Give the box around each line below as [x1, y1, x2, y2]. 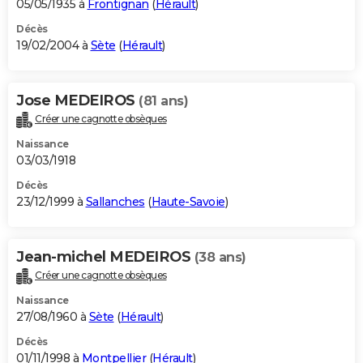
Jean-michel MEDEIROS [16, 248, 194, 267]
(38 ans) [194, 250, 246, 266]
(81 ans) [139, 93, 188, 109]
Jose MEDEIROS [16, 92, 139, 110]
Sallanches [85, 194, 145, 210]
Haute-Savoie [151, 194, 225, 210]
